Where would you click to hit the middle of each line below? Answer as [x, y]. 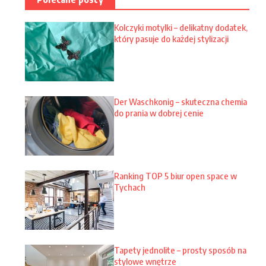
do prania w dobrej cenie [159, 113]
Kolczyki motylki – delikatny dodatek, [181, 27]
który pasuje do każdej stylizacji [171, 39]
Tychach [130, 187]
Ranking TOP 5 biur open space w [175, 176]
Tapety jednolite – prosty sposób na [180, 250]
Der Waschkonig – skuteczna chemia [180, 102]
